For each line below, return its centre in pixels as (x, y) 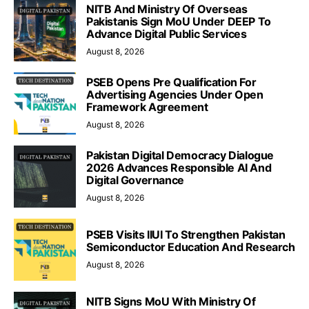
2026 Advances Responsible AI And (179, 167)
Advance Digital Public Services (167, 33)
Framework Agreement (147, 107)
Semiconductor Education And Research (191, 247)
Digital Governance (135, 180)
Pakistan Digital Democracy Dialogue (180, 155)
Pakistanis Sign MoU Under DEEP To (179, 21)
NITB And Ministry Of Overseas (167, 9)
